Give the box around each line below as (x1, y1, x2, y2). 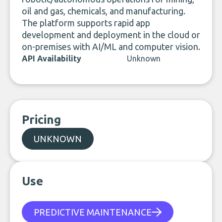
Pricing (22, 113, 61, 126)
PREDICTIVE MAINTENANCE (34, 207, 152, 217)
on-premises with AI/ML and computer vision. (22, 42, 200, 52)
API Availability (22, 54, 81, 63)
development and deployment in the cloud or (22, 30, 200, 40)
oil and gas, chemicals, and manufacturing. (22, 6, 185, 16)
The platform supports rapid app (22, 18, 150, 28)
